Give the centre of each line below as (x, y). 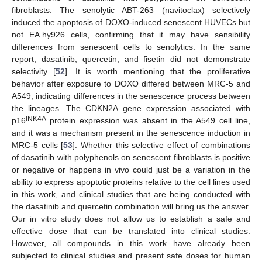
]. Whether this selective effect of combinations (161, 145)
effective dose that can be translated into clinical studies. (131, 231)
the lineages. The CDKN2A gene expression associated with (131, 108)
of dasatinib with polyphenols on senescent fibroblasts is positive (131, 158)
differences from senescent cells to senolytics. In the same (131, 47)
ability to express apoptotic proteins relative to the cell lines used (131, 182)
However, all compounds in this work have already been (131, 244)
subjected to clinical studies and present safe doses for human (131, 256)
